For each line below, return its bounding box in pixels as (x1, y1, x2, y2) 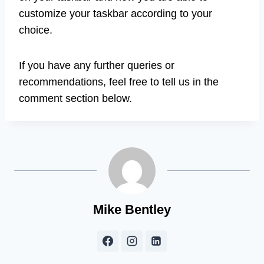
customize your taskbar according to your (19, 8, 212, 20)
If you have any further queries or (19, 60, 174, 72)
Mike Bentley (93, 202, 171, 217)
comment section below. (19, 93, 132, 105)
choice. (19, 24, 52, 37)
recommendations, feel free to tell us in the (19, 76, 219, 88)
